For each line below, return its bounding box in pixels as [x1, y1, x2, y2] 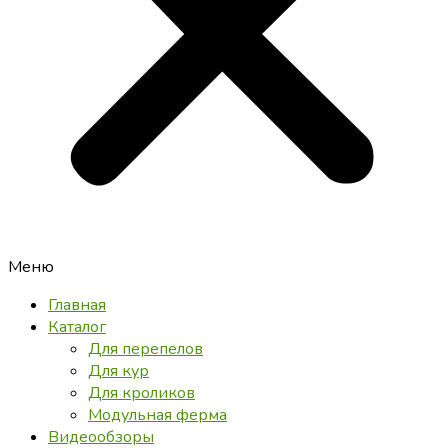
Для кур [88, 360, 149, 383]
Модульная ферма [88, 404, 227, 427]
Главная [48, 294, 106, 317]
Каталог [48, 316, 106, 339]
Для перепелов [88, 338, 203, 361]
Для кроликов [88, 382, 195, 405]
